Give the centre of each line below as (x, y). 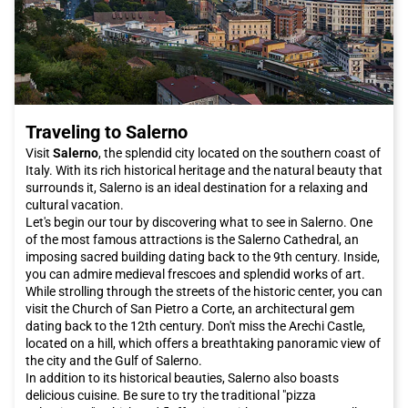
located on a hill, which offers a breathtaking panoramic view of (203, 343)
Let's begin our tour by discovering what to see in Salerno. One (199, 222)
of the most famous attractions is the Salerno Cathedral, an (192, 239)
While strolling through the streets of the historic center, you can (204, 291)
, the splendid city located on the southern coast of (240, 153)
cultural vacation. (75, 204)
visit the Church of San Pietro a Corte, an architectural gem (190, 308)
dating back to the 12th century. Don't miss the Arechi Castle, (195, 326)
